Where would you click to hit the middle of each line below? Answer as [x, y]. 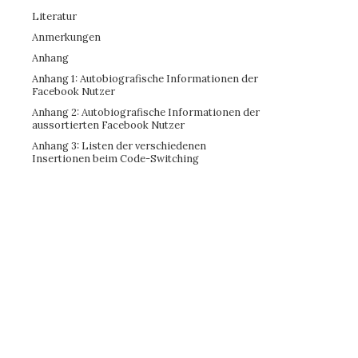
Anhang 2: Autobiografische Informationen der [146, 112]
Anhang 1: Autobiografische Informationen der [145, 79]
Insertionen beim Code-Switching [115, 159]
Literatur [54, 16]
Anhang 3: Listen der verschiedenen [119, 146]
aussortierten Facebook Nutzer [108, 125]
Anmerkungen [66, 37]
